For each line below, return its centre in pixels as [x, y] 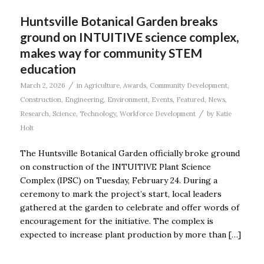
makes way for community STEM [111, 53]
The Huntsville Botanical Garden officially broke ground [130, 154]
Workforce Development [157, 114]
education [48, 69]
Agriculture [102, 86]
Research [34, 114]
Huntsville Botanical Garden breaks [119, 21]
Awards [134, 86]
